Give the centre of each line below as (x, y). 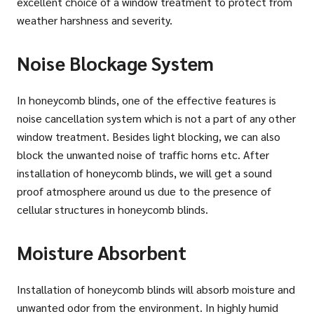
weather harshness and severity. (95, 20)
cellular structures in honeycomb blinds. (112, 210)
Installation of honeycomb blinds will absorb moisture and (156, 289)
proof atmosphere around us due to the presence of (144, 191)
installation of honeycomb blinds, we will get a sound (144, 173)
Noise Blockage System (115, 63)
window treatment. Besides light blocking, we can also (149, 137)
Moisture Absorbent (102, 252)
